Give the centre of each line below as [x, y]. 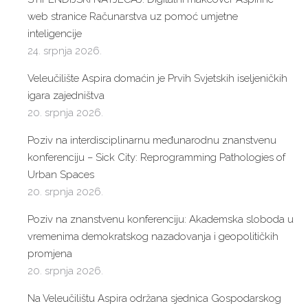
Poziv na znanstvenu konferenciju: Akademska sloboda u [161, 219]
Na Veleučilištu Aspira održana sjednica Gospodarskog [154, 298]
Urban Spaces [61, 174]
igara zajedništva [66, 95]
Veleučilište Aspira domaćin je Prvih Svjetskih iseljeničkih [157, 78]
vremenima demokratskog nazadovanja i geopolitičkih [153, 236]
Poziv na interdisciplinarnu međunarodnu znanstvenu [152, 140]
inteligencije [55, 33]
